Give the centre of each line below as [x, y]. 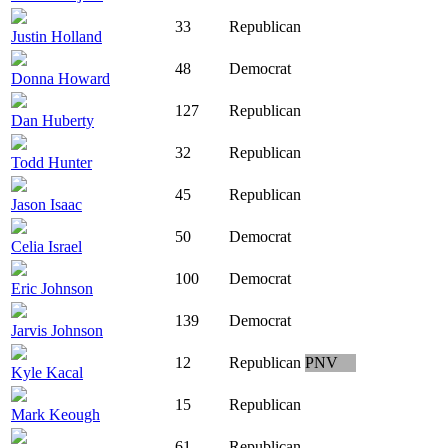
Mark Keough [55, 415]
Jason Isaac [46, 205]
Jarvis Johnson [57, 331]
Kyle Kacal [47, 373]
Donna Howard [60, 79]
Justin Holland [56, 37]
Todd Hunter [51, 163]
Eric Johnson [52, 289]
